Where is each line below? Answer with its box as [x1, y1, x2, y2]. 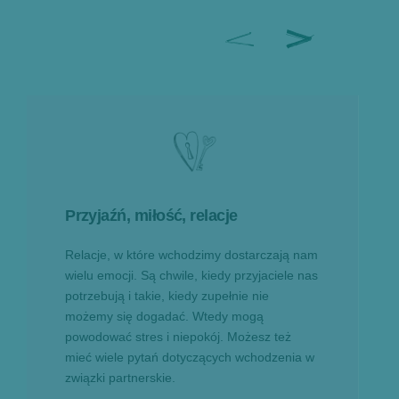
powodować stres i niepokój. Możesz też [65, 329, 292, 344]
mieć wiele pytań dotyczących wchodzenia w [65, 349, 315, 364]
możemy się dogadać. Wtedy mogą [65, 308, 265, 323]
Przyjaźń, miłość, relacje [65, 206, 238, 224]
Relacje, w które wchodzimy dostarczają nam [65, 247, 319, 262]
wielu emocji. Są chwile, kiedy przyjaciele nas [65, 267, 319, 282]
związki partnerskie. [65, 370, 176, 385]
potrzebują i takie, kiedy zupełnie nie [65, 288, 270, 303]
